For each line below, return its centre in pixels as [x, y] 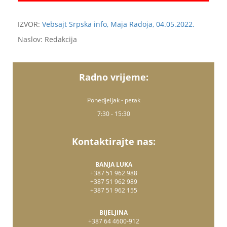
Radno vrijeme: [113, 77]
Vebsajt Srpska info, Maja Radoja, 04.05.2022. [118, 24]
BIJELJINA [113, 213]
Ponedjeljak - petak [113, 100]
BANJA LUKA [113, 164]
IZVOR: [30, 24]
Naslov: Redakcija [47, 39]
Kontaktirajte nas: [113, 141]
